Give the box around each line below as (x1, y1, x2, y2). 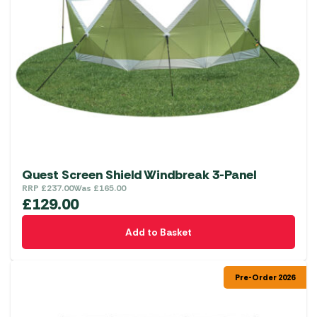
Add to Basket (125, 225, 192, 238)
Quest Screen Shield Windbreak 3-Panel (22, 166, 256, 183)
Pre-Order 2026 (235, 272, 295, 282)
